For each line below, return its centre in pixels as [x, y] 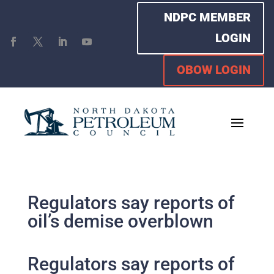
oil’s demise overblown [120, 221]
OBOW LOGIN [214, 69]
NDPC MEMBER [208, 17]
